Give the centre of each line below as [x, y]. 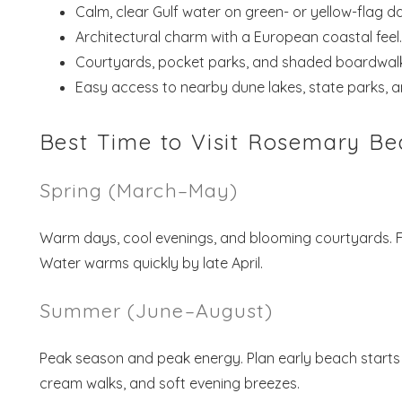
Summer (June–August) [156, 310]
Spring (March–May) [139, 189]
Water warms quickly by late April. [151, 262]
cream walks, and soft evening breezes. [169, 383]
